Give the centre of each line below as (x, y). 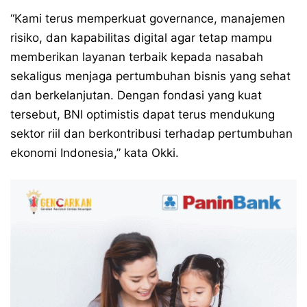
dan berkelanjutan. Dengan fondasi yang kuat (136, 95)
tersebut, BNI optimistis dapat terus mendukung (143, 114)
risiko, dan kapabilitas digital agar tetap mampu (141, 37)
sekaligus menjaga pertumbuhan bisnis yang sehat (150, 76)
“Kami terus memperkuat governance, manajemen (148, 18)
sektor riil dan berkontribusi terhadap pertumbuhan (151, 133)
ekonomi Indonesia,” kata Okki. (95, 152)
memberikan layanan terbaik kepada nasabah (137, 57)
